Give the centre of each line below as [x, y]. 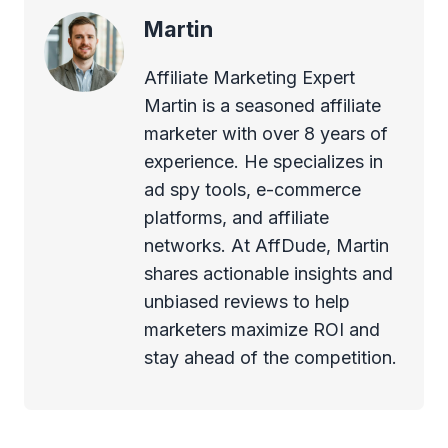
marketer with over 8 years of [266, 133]
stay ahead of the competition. [270, 357]
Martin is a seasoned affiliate [262, 105]
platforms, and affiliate [236, 217]
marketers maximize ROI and [262, 329]
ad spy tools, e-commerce [252, 189]
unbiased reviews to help [247, 301]
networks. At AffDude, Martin [266, 245]
